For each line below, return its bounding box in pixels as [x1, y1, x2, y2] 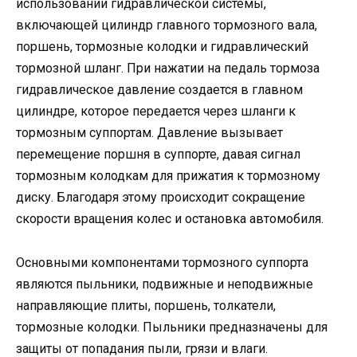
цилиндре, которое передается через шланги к [16, 104, 296, 120]
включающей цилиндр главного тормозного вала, [16, 18, 317, 33]
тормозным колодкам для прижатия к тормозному [16, 168, 320, 184]
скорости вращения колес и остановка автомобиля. [16, 211, 324, 227]
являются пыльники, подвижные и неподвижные [16, 276, 313, 292]
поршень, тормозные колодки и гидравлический [16, 39, 308, 55]
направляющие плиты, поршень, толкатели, [16, 297, 276, 313]
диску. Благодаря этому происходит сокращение [16, 190, 305, 206]
